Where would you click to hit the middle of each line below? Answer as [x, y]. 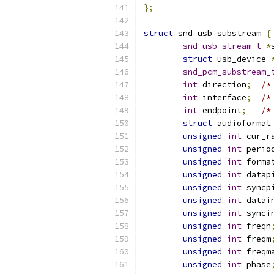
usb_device [242, 59]
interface [222, 98]
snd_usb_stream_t [222, 46]
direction [222, 85]
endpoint [220, 110]
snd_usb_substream [220, 33]
